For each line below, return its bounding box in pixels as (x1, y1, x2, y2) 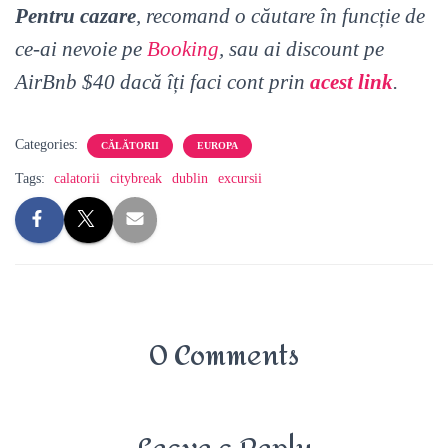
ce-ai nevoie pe (15, 36, 147, 61)
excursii (218, 170, 262, 186)
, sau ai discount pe (219, 36, 384, 61)
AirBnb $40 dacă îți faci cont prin (15, 69, 310, 94)
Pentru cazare (15, 3, 136, 28)
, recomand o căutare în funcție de (136, 3, 425, 28)
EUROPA (197, 139, 238, 151)
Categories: (15, 136, 82, 152)
